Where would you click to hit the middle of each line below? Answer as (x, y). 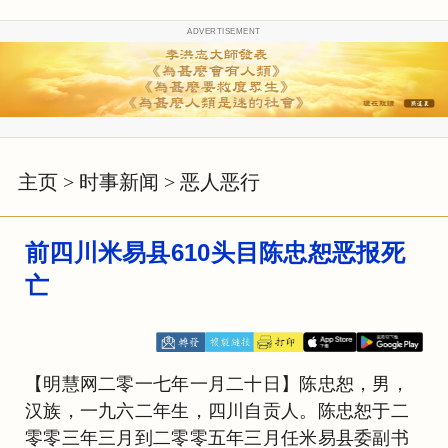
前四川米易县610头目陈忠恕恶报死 (215, 252)
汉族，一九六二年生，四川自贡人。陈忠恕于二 (217, 410)
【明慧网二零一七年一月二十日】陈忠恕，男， (217, 383)
